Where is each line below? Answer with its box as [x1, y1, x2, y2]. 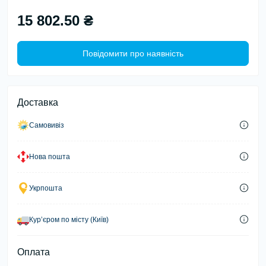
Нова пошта [29, 152, 70, 161]
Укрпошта [29, 183, 62, 192]
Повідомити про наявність [83, 48, 183, 58]
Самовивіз [29, 121, 64, 129]
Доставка [17, 97, 58, 107]
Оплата [17, 246, 50, 257]
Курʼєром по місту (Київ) [29, 215, 109, 224]
